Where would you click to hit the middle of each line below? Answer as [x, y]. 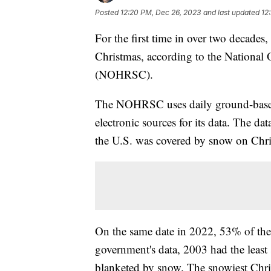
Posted [108, 13]
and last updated [231, 13]
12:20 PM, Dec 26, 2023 [161, 13]
